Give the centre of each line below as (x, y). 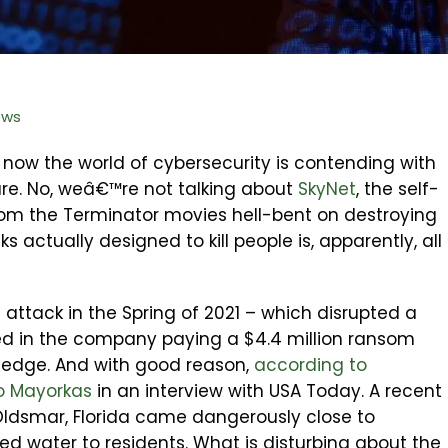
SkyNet (327, 189)
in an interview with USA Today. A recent (267, 391)
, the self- (397, 189)
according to (310, 365)
